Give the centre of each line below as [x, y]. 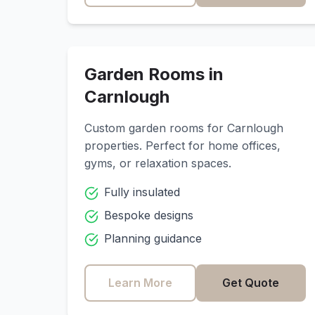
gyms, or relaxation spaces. [158, 163]
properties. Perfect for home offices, [182, 146]
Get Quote [251, 283]
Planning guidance [153, 238]
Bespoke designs [149, 215]
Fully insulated [142, 192]
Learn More [141, 283]
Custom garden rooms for [156, 128]
